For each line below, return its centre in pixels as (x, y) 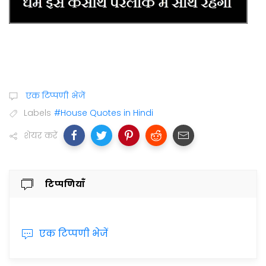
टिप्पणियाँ (65, 184)
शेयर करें (41, 136)
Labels (37, 113)
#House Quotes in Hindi (104, 113)
